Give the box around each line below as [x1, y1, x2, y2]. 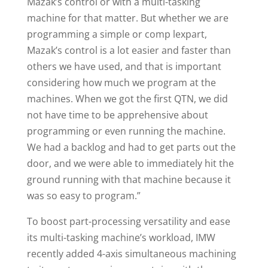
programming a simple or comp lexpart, [26, 28, 207, 41]
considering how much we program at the [26, 76, 216, 90]
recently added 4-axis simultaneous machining [26, 247, 236, 261]
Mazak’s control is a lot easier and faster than [26, 44, 231, 57]
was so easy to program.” [26, 189, 141, 203]
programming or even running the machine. [26, 124, 226, 138]
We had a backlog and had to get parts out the [26, 141, 236, 154]
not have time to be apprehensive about [26, 108, 208, 122]
